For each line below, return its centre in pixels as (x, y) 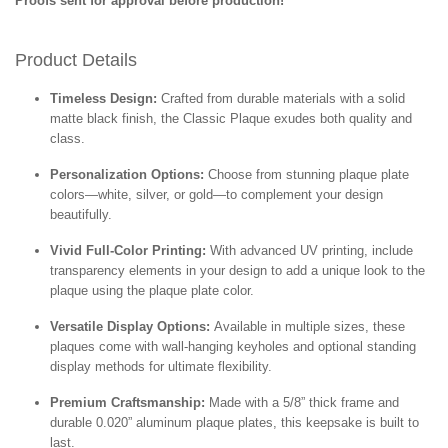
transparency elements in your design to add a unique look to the (237, 270)
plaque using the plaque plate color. (152, 290)
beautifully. (81, 214)
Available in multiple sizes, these (309, 326)
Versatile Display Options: (130, 326)
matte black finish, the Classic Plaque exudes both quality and (231, 118)
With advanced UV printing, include (311, 250)
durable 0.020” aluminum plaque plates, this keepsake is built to (234, 422)
